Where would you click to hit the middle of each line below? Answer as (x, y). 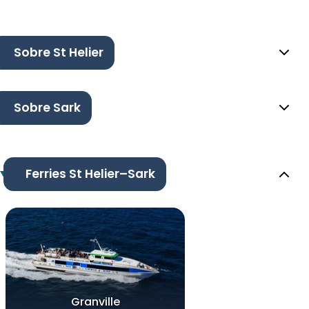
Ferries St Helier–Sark (90, 174)
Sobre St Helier (59, 53)
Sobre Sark (47, 108)
